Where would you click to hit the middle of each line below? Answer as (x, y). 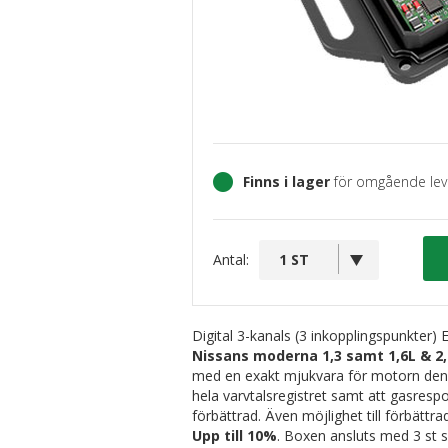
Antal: (231, 259)
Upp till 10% (234, 435)
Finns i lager (286, 181)
